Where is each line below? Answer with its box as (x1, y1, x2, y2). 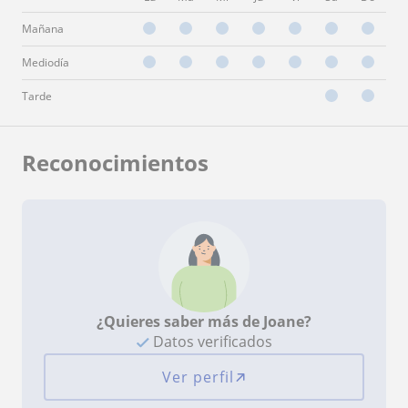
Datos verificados (148, 331, 272, 352)
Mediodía (22, 54, 69, 70)
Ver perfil (161, 366, 234, 387)
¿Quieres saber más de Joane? (97, 311, 311, 331)
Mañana (22, 20, 64, 36)
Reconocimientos (22, 147, 209, 178)
